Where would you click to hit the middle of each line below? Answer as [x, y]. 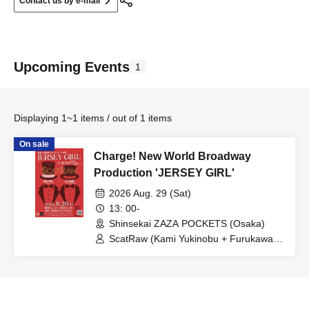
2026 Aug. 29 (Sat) [150, 193]
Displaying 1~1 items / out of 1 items [93, 118]
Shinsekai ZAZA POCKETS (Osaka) [187, 223]
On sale [34, 144]
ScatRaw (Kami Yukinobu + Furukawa [191, 239]
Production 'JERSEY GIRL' [164, 173]
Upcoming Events [72, 67]
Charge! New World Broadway [172, 156]
